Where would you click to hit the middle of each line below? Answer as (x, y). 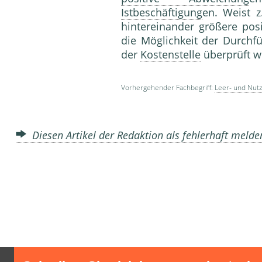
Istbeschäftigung (162, 13)
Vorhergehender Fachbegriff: (168, 88)
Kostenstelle (170, 55)
